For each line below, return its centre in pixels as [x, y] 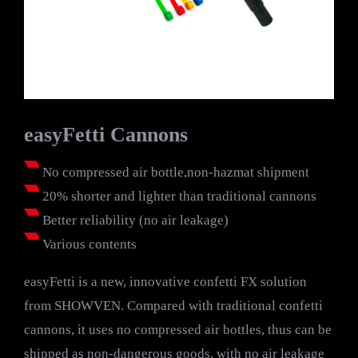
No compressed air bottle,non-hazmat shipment [174, 172]
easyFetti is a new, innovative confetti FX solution [165, 282]
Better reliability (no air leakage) [134, 220]
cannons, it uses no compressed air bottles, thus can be [178, 330]
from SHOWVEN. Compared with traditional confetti [173, 306]
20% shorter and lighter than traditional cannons [178, 196]
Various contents [88, 244]
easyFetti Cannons [106, 135]
